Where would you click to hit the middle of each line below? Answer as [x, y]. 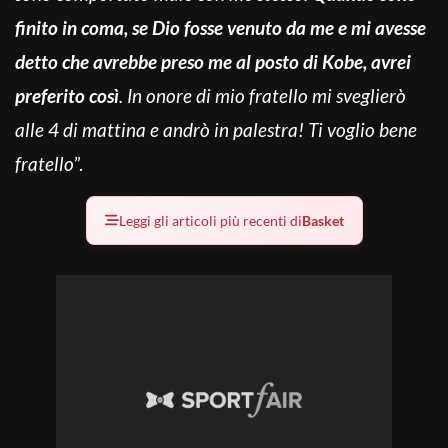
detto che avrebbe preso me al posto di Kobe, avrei [213, 61]
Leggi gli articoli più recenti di [210, 220]
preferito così [67, 95]
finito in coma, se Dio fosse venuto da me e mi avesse [220, 27]
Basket [322, 220]
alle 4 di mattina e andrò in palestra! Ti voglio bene [216, 129]
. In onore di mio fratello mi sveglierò [262, 95]
